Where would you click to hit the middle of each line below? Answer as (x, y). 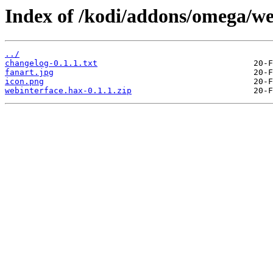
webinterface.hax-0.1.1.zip (68, 91)
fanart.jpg (29, 73)
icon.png (24, 82)
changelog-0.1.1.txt (51, 63)
